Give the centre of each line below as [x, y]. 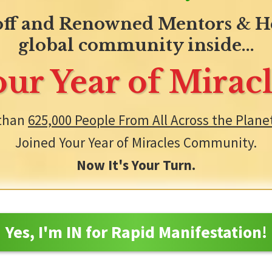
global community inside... [136, 46]
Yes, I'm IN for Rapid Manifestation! [136, 232]
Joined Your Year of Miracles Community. [136, 143]
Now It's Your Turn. [136, 165]
